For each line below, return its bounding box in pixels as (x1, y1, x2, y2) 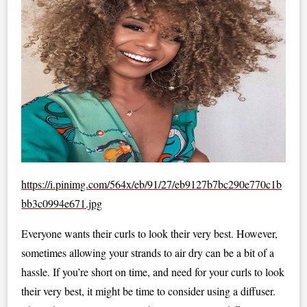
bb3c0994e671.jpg (21, 196, 103, 210)
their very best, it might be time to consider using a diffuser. (21, 284, 276, 298)
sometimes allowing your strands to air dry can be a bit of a (21, 245, 275, 260)
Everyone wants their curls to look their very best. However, (21, 226, 278, 241)
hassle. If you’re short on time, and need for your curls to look (21, 265, 285, 279)
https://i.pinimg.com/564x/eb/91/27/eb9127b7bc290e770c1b (21, 177, 282, 191)
